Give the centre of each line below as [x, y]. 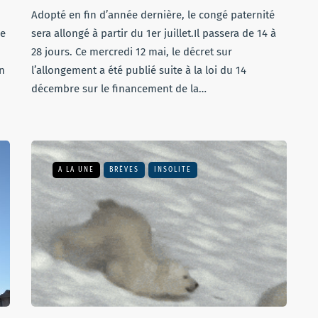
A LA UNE [76, 170]
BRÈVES [124, 170]
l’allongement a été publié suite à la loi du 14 [139, 70]
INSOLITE [173, 170]
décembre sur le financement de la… [119, 89]
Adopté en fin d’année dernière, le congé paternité [153, 15]
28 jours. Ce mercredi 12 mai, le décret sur [132, 52]
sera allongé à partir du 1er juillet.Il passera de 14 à [154, 33]
